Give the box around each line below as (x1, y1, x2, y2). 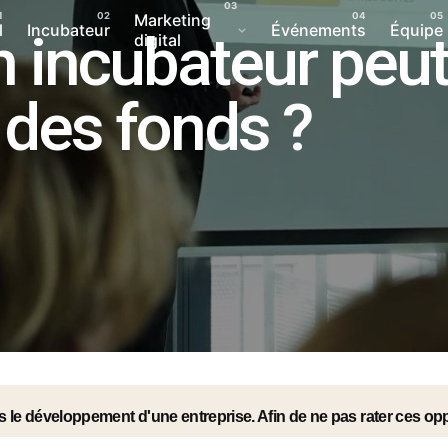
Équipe (389, 19, 443, 40)
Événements (270, 19, 366, 40)
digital (134, 29, 182, 50)
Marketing (134, 9, 212, 30)
